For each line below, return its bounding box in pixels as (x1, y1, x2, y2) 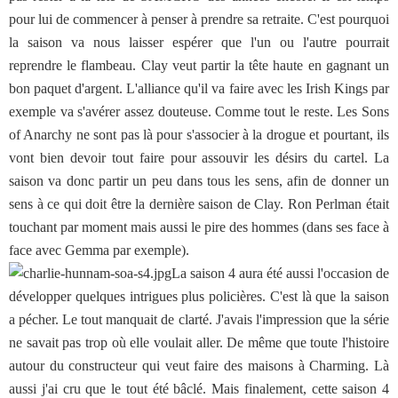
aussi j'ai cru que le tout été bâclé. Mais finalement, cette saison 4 (9, 381, 389, 396)
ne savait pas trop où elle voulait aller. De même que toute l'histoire (9, 335, 389, 350)
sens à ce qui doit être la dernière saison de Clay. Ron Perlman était (9, 196, 389, 211)
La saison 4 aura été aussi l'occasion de (171, 266, 389, 281)
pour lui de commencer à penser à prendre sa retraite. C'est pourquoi (9, 12, 389, 27)
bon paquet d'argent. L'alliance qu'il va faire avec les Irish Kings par (9, 81, 389, 96)
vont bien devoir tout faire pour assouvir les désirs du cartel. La (9, 150, 389, 165)
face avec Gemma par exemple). (9, 243, 189, 258)
